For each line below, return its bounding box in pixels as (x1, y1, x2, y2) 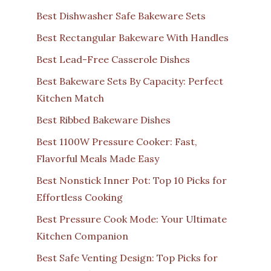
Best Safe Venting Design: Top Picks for (36, 251, 218, 264)
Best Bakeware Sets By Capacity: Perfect (36, 74, 223, 87)
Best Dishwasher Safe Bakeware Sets (36, 9, 206, 22)
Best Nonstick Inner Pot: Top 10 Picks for (36, 174, 227, 186)
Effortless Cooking (36, 191, 123, 203)
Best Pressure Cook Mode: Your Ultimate (36, 212, 227, 225)
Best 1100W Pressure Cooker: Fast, (36, 135, 197, 148)
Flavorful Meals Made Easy (36, 152, 159, 165)
